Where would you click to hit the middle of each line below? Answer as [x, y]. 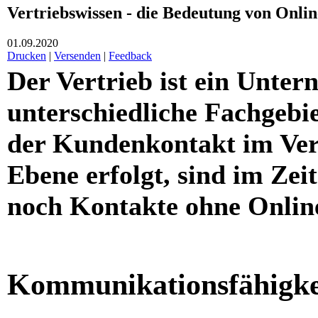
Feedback [130, 55]
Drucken [27, 55]
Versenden [77, 55]
